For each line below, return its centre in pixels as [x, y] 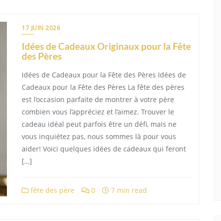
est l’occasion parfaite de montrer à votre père [98, 99]
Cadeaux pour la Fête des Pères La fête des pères [103, 87]
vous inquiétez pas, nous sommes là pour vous [99, 136]
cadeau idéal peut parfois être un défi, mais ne [99, 124]
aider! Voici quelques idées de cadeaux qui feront [104, 149]
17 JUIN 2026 [41, 28]
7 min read [128, 190]
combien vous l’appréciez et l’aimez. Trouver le [98, 112]
